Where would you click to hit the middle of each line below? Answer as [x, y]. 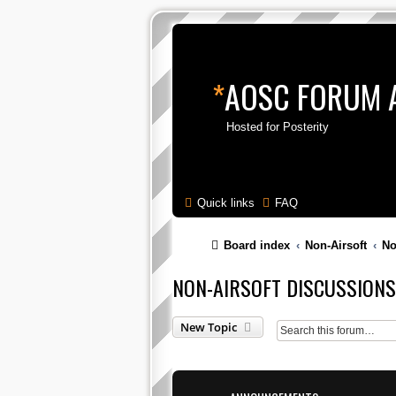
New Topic [209, 327]
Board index [257, 245]
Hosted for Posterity [278, 127]
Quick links [226, 203]
